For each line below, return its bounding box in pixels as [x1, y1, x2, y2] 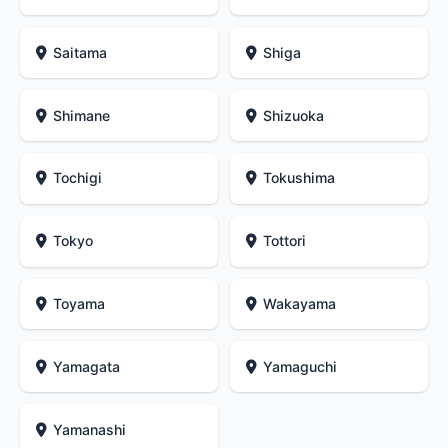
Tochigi [53, 169, 103, 187]
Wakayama [263, 294, 337, 312]
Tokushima [263, 169, 336, 187]
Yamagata [53, 357, 121, 375]
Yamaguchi [263, 357, 338, 375]
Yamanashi [53, 420, 127, 438]
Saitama [53, 43, 108, 61]
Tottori [263, 232, 307, 250]
